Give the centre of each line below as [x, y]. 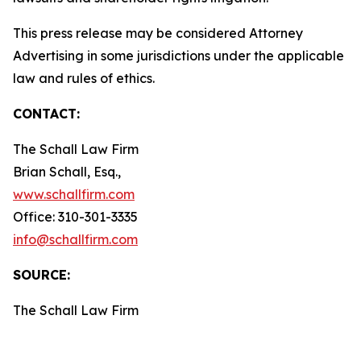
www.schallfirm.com [74, 194]
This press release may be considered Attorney [158, 33]
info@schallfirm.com [75, 239]
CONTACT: [46, 114]
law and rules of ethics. [97, 78]
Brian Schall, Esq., [67, 172]
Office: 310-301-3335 [75, 217]
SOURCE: [41, 275]
